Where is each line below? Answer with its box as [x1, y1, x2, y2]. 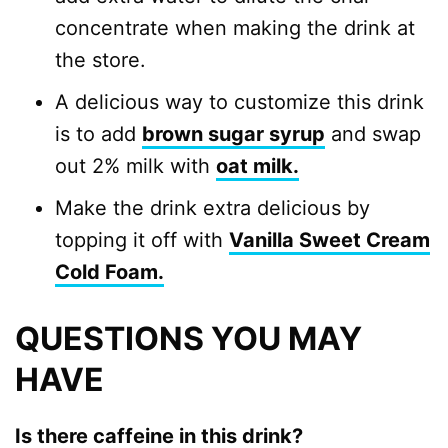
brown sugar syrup [142, 122, 325, 147]
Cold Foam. [55, 260, 164, 285]
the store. [55, 48, 146, 73]
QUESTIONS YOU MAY [15, 319, 362, 359]
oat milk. [216, 154, 299, 179]
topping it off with [55, 228, 229, 253]
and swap [325, 122, 421, 147]
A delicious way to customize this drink [55, 90, 424, 115]
